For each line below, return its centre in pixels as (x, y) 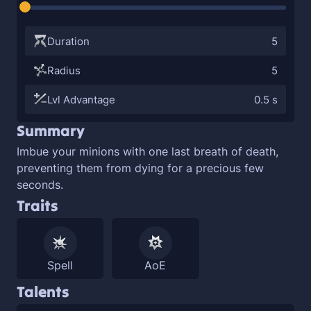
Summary (51, 131)
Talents (43, 292)
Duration (68, 41)
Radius (64, 70)
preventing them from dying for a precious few (140, 168)
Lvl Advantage (81, 99)
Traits (37, 205)
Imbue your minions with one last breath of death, (148, 151)
